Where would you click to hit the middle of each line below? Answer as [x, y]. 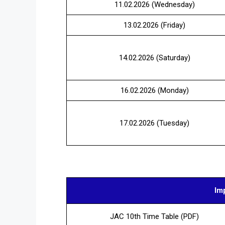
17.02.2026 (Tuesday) [154, 123]
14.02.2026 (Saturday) [154, 58]
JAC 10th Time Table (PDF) [154, 216]
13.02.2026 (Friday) [154, 25]
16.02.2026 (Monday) [154, 91]
